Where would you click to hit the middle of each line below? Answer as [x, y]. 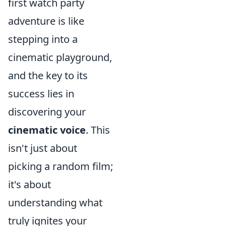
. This [98, 130]
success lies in [41, 94]
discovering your [47, 112]
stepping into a [43, 39]
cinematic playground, [60, 57]
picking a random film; [61, 166]
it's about [30, 184]
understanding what [55, 203]
